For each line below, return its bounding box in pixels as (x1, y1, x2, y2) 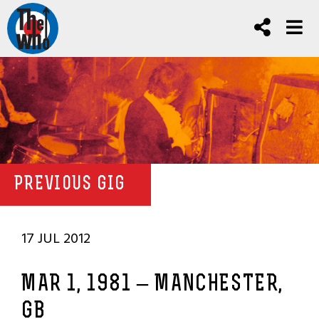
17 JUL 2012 (21, 227, 90, 250)
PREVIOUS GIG (14, 175, 126, 194)
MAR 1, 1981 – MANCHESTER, (21, 273, 284, 296)
